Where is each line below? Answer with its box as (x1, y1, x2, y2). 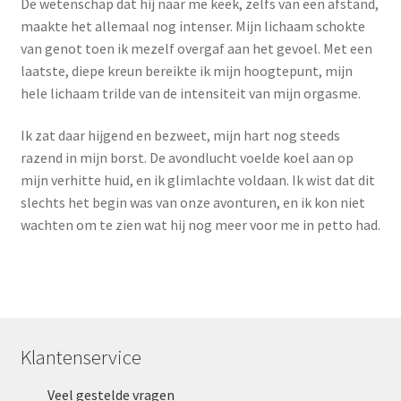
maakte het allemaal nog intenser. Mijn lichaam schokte (20, 16, 365, 35)
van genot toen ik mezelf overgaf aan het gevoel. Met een (20, 38, 372, 57)
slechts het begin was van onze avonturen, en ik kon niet (20, 193, 365, 212)
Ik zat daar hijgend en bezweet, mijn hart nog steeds (20, 126, 340, 145)
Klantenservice (20, 344, 141, 370)
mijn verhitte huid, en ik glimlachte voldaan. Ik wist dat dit (20, 171, 375, 190)
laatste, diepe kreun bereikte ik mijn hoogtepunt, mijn (20, 61, 353, 80)
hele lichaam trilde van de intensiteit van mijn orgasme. (20, 83, 361, 102)
